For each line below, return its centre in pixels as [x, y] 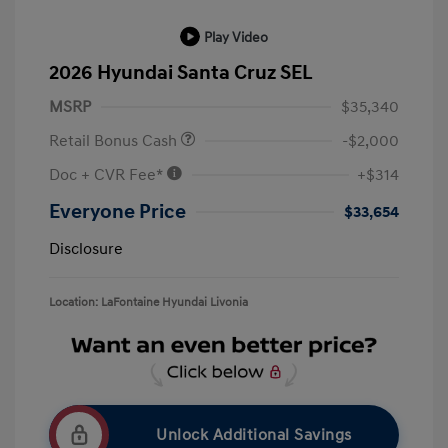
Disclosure [86, 248]
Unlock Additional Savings [254, 435]
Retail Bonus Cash [115, 140]
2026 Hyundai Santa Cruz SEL [181, 72]
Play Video [236, 37]
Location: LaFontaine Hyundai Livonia [148, 302]
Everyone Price [117, 211]
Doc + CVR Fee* [107, 174]
